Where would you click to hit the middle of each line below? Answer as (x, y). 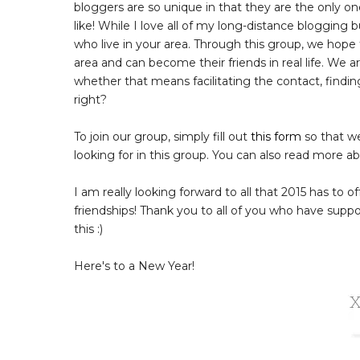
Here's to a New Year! (134, 266)
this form (276, 136)
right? (90, 99)
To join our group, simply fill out (162, 136)
